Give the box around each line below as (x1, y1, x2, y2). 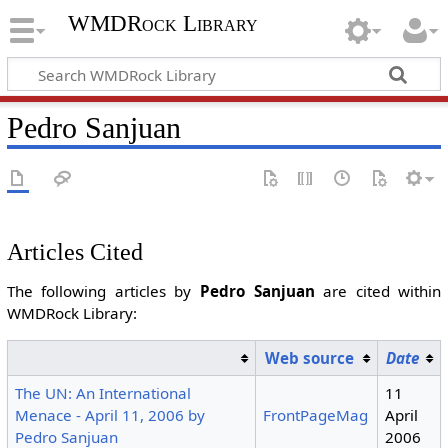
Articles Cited (6, 238, 143, 266)
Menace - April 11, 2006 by (15, 404, 206, 425)
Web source (265, 347, 355, 368)
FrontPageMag (263, 404, 369, 425)
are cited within (314, 281, 442, 302)
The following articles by (6, 281, 200, 302)
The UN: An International (15, 382, 192, 403)
